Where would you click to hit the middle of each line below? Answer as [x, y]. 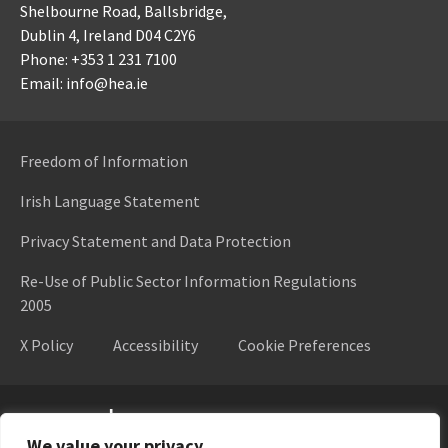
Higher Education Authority [98, 414]
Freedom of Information [104, 160]
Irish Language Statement [110, 200]
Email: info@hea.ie [84, 82]
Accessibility [155, 344]
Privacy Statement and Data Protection [155, 240]
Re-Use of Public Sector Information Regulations [188, 280]
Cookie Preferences [304, 344]
